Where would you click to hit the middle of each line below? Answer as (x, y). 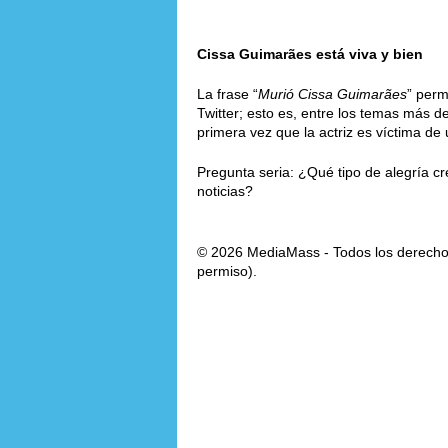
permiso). (227, 270)
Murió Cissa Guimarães (332, 93)
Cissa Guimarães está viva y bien (310, 53)
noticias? (225, 190)
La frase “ (227, 93)
